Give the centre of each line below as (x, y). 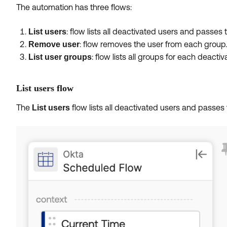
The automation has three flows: (74, 7)
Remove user (54, 44)
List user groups (60, 57)
